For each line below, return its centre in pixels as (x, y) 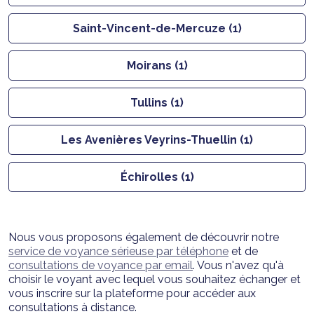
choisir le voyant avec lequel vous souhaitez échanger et (155, 279)
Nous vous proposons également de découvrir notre (144, 237)
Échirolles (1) (157, 177)
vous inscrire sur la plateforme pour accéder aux (132, 293)
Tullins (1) (157, 102)
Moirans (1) (157, 65)
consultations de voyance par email (101, 265)
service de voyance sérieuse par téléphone (118, 251)
